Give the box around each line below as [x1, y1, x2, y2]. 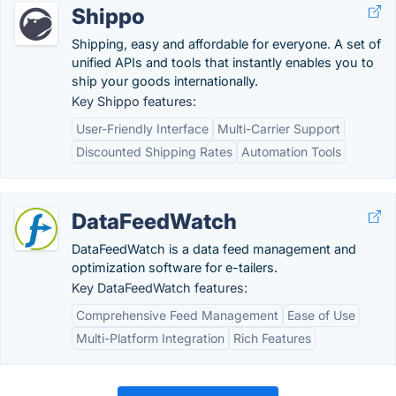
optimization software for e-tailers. [72, 259, 278, 275]
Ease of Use [287, 307, 355, 323]
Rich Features [233, 330, 311, 346]
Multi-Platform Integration [76, 330, 225, 346]
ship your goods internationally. [72, 72, 258, 88]
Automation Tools [241, 143, 341, 159]
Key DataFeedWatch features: [72, 279, 247, 295]
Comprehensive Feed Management [76, 307, 278, 323]
